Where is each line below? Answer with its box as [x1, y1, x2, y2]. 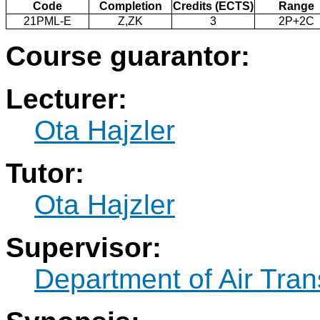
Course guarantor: [6, 41, 250, 72]
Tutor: [6, 158, 84, 189]
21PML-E [24, 15, 71, 28]
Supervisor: [6, 232, 161, 264]
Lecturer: [6, 84, 127, 115]
